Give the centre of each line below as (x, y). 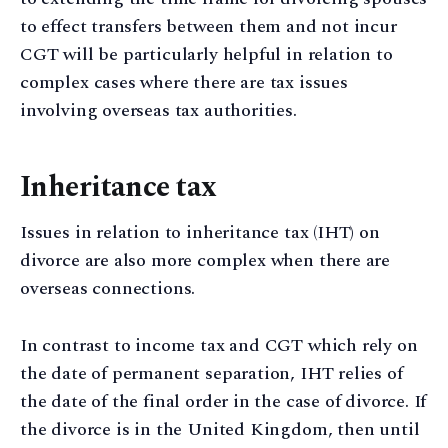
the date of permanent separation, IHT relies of (211, 373)
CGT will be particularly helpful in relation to (206, 55)
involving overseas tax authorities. (158, 111)
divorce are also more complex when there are (205, 260)
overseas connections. (108, 288)
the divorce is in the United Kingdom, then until (220, 429)
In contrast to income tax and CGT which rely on (219, 345)
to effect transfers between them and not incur (208, 27)
